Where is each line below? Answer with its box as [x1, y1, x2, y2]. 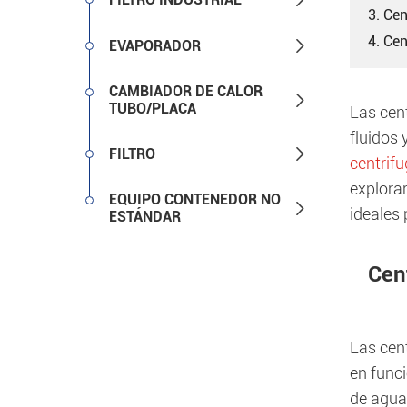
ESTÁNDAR [109, 208, 181, 225]
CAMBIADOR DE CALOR [109, 83, 263, 100]
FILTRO [109, 145, 155, 163]
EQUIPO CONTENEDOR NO [109, 191, 281, 208]
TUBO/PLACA [109, 100, 196, 117]
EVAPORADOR [109, 37, 201, 55]
